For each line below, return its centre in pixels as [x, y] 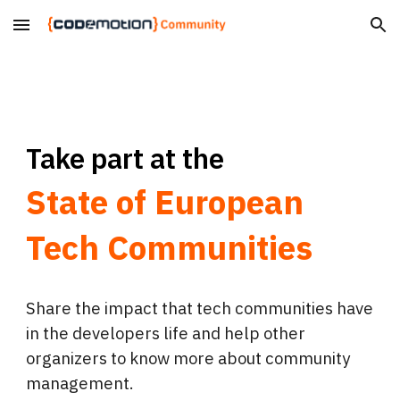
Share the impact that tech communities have [200, 308]
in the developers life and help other [166, 333]
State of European [165, 202]
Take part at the [125, 158]
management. [80, 383]
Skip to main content [78, 33]
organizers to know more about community [188, 358]
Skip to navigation [330, 33]
